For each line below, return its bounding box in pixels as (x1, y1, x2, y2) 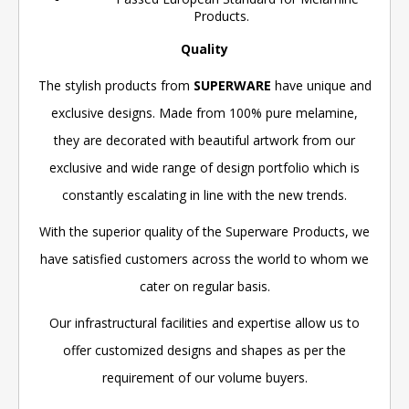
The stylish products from (37, 76, 194, 94)
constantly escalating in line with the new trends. (62, 185, 347, 204)
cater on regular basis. (139, 277, 270, 295)
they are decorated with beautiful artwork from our (54, 131, 355, 149)
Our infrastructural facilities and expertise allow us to (49, 313, 360, 331)
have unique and (270, 76, 372, 94)
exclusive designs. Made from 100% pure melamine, (51, 103, 358, 121)
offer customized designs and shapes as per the (63, 341, 346, 359)
